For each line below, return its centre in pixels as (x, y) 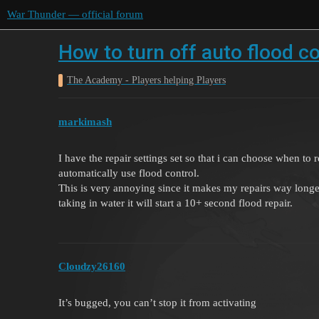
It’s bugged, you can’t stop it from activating (157, 303)
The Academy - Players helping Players (146, 80)
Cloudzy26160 (92, 267)
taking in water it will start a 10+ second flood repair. (176, 203)
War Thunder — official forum (75, 14)
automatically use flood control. (129, 173)
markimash (85, 121)
